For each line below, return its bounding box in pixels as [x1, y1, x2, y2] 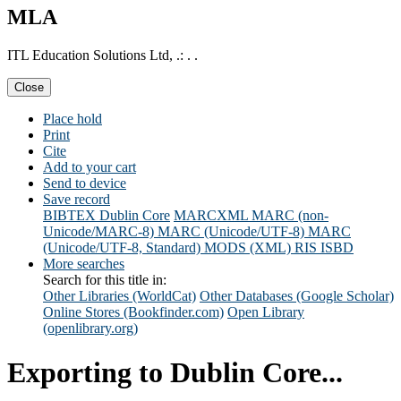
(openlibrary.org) [43, 320, 138, 337]
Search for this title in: [43, 272, 166, 288]
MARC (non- [252, 208, 328, 224]
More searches [43, 256, 124, 272]
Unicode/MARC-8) [43, 224, 154, 240]
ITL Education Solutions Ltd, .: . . [7, 47, 198, 64]
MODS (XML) [204, 240, 291, 256]
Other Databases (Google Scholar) [200, 288, 394, 304]
